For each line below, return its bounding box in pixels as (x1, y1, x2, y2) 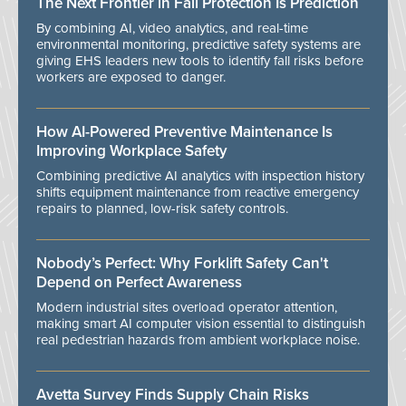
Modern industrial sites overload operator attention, (36, 299, 337, 316)
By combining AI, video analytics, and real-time (36, 20, 308, 37)
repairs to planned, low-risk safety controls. (36, 200, 288, 217)
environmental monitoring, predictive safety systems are (36, 36, 361, 53)
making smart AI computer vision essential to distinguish (36, 315, 365, 333)
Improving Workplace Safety (36, 141, 227, 161)
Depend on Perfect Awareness (36, 273, 242, 293)
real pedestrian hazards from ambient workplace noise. (36, 332, 360, 349)
